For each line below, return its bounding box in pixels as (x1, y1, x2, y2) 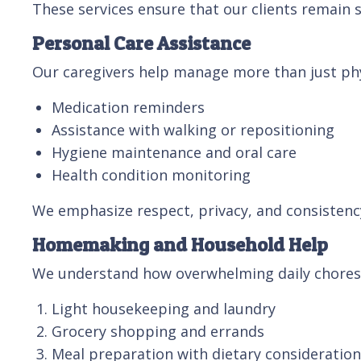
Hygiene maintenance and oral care (52, 142, 297, 162)
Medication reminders (52, 97, 205, 117)
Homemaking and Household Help (32, 232, 328, 256)
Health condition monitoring (52, 164, 251, 185)
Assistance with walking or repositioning (52, 119, 334, 139)
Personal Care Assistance (32, 31, 251, 55)
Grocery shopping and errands (52, 321, 264, 341)
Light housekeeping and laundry (52, 298, 276, 318)
